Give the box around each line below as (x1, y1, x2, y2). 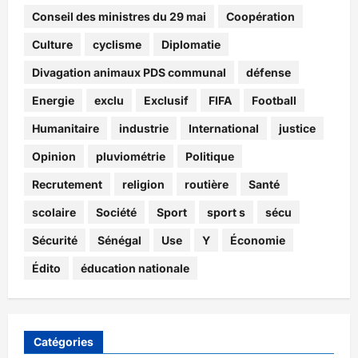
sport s (207, 205, 245, 219)
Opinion (32, 149, 76, 163)
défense (246, 65, 291, 79)
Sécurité (32, 233, 78, 247)
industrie (119, 121, 169, 135)
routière (185, 177, 229, 191)
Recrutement (32, 177, 102, 191)
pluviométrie (96, 149, 165, 163)
